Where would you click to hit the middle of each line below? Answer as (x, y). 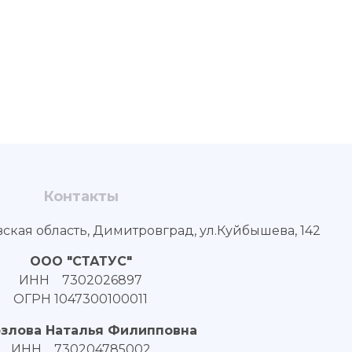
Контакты (81, 197)
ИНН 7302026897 (81, 280)
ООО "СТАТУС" (81, 262)
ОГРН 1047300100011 (81, 299)
